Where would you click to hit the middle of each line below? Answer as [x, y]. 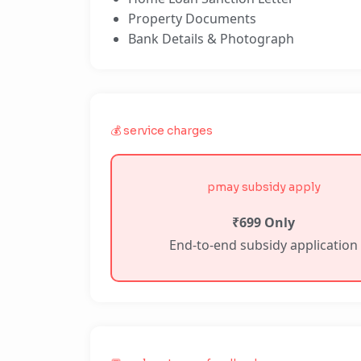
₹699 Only [263, 222]
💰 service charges [162, 131]
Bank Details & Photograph [211, 39]
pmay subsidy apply [263, 187]
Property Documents [192, 19]
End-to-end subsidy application [263, 245]
